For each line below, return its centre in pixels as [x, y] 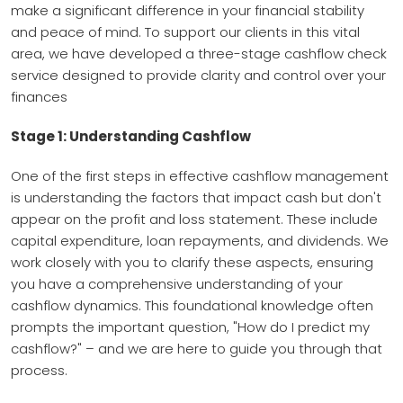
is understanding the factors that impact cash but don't [196, 197]
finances [39, 96]
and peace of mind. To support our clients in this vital [185, 31]
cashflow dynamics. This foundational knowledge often [192, 305]
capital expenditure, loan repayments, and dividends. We [200, 240]
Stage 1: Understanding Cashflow [131, 136]
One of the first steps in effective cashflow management [200, 175]
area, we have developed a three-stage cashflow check [199, 53]
